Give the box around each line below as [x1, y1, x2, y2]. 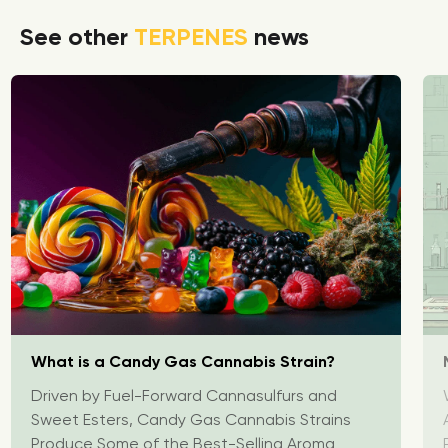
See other [20, 22, 134, 51]
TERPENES [134, 22, 248, 51]
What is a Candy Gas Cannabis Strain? [31, 352, 335, 372]
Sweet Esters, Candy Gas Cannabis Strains [31, 410, 351, 430]
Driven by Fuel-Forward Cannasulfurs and [31, 386, 337, 406]
